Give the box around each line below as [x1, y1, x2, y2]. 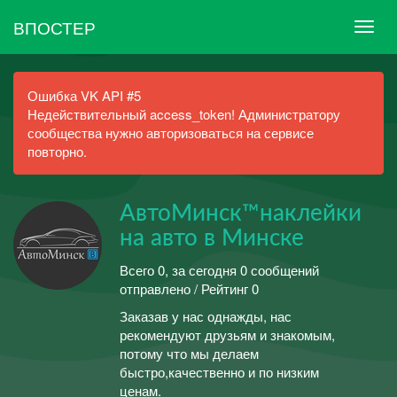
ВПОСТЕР [13, 14, 96, 39]
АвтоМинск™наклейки [120, 202, 362, 225]
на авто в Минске [120, 227, 304, 250]
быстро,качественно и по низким [120, 362, 319, 381]
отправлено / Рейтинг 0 [120, 278, 259, 298]
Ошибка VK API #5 [27, 86, 141, 105]
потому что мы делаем [120, 344, 259, 362]
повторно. [27, 142, 87, 160]
